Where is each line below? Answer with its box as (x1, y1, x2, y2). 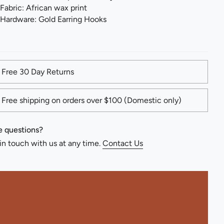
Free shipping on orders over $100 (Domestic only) (1, 95, 181, 105)
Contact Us (102, 138, 143, 148)
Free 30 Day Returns (1, 66, 74, 76)
